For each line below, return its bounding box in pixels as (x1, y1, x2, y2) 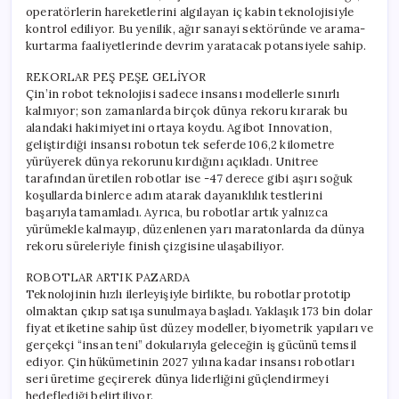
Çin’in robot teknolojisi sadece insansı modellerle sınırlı (26, 85, 340, 102)
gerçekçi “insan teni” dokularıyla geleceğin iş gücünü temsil (26, 337, 356, 353)
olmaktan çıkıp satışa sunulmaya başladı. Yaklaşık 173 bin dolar (26, 303, 373, 319)
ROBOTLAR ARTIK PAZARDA (26, 269, 191, 285)
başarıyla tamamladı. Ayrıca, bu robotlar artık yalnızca (26, 204, 329, 220)
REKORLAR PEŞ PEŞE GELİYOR (26, 69, 206, 85)
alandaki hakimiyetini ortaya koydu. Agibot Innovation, (26, 119, 332, 135)
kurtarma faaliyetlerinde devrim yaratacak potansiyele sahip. (26, 37, 367, 53)
